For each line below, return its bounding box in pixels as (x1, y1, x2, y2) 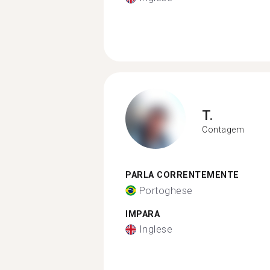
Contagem (202, 124, 244, 134)
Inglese (139, 224, 172, 235)
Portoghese (139, 184, 193, 196)
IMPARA (125, 209, 160, 219)
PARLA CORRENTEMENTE (125, 170, 239, 180)
